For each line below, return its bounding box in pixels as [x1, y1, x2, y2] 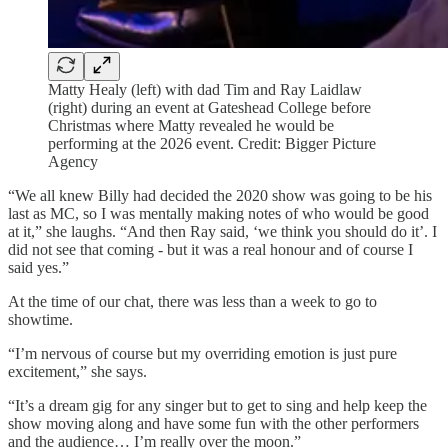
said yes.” [8, 258, 69, 276]
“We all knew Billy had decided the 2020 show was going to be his [8, 186, 432, 204]
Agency [48, 152, 98, 170]
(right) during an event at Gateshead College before [48, 98, 371, 116]
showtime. [8, 310, 73, 328]
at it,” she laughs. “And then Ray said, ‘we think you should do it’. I [8, 222, 437, 240]
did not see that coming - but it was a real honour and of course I [8, 240, 413, 258]
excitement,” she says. [8, 362, 147, 380]
